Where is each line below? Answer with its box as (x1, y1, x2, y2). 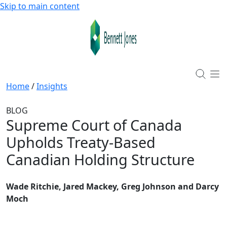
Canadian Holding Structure (6, 149, 195, 169)
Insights (36, 80, 67, 92)
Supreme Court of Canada (6, 115, 182, 135)
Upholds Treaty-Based (6, 132, 156, 152)
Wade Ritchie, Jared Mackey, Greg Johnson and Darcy (6, 180, 219, 192)
